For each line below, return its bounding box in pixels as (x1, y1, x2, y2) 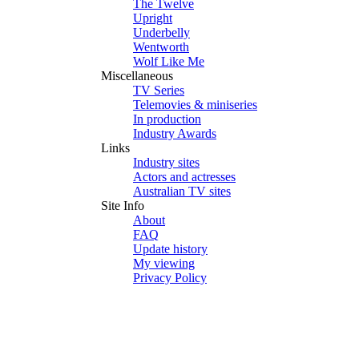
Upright (133, 11, 172, 25)
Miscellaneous (101, 69, 173, 83)
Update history (133, 242, 208, 256)
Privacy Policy (133, 271, 207, 284)
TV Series (133, 83, 184, 97)
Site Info (101, 199, 144, 212)
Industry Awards (133, 127, 216, 140)
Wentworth (133, 40, 189, 54)
